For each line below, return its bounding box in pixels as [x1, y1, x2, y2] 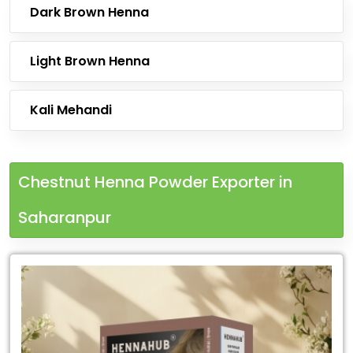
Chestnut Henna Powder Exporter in [18, 171, 292, 193]
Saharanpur [18, 206, 111, 229]
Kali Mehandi [30, 101, 112, 119]
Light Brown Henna [30, 52, 150, 70]
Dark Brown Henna [30, 3, 149, 21]
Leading [9, 258, 65, 277]
